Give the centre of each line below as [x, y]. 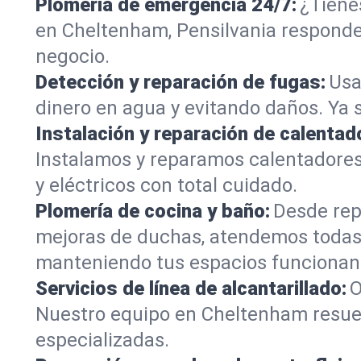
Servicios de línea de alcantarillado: [191, 288]
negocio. [73, 56]
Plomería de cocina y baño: [153, 211]
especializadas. [102, 340]
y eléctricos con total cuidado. [166, 185]
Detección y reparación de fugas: [180, 82]
